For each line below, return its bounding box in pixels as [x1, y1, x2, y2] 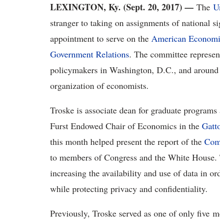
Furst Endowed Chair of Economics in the [50, 120, 202, 132]
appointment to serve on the [50, 32, 151, 44]
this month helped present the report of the [50, 136, 204, 147]
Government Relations [50, 48, 129, 60]
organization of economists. [50, 80, 149, 91]
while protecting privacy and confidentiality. [50, 183, 208, 194]
